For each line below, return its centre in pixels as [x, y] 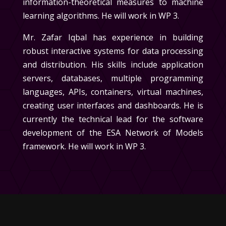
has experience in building [148, 37]
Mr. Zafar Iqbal [58, 37]
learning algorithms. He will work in [90, 16]
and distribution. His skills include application [113, 65]
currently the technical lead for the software [113, 119]
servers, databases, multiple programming [113, 78]
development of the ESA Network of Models [113, 133]
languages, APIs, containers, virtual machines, [113, 92]
